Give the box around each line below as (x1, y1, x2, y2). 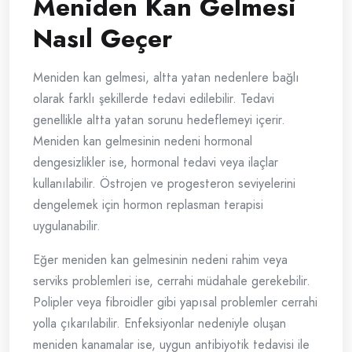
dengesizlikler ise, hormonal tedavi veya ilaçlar (33, 153, 278, 172)
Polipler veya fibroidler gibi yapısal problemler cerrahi (33, 293, 317, 312)
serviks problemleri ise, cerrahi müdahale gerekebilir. (33, 272, 310, 291)
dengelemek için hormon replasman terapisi (33, 196, 263, 214)
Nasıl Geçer (33, 20, 172, 57)
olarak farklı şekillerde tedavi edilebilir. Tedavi (33, 90, 274, 108)
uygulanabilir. (33, 217, 101, 236)
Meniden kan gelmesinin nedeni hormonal (33, 132, 252, 151)
